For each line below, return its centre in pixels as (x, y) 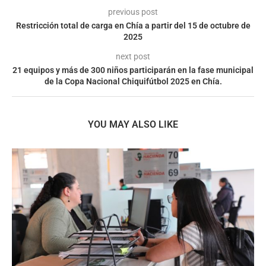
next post (133, 56)
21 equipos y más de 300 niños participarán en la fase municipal (133, 70)
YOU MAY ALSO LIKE (133, 124)
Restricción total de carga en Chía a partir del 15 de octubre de (133, 25)
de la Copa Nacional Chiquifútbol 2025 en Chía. (133, 81)
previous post (133, 12)
